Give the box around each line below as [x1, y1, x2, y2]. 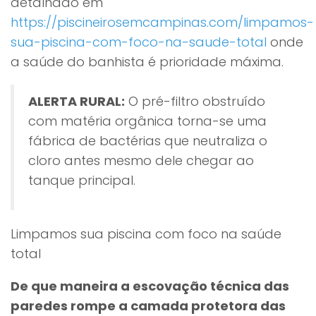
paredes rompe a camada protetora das [11, 297, 286, 315]
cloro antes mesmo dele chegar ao [28, 152, 254, 169]
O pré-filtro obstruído [125, 92, 265, 110]
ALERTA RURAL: [28, 92, 125, 110]
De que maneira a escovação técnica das [11, 277, 289, 295]
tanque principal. [28, 171, 135, 189]
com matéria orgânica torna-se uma [28, 112, 267, 130]
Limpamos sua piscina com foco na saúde [11, 225, 281, 243]
